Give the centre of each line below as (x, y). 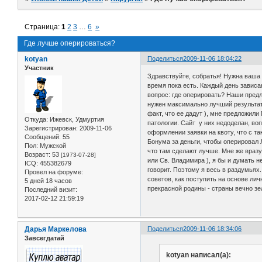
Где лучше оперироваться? (70, 44)
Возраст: (37, 154)
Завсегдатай (44, 238)
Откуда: (36, 119)
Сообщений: (43, 137)
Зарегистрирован (50, 128)
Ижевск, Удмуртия (76, 119)
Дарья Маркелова (56, 229)
